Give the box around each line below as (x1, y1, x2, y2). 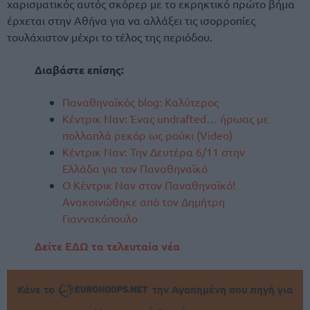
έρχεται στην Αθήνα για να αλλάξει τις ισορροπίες (7, 13, 255, 28)
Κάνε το (17, 282, 58, 296)
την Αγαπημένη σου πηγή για (149, 282, 293, 296)
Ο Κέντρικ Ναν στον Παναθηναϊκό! (62, 177, 235, 192)
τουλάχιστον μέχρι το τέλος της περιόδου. (7, 30, 212, 44)
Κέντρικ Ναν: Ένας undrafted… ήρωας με (62, 111, 268, 125)
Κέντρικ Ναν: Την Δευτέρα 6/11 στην (62, 144, 245, 158)
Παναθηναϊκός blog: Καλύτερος (62, 94, 219, 109)
